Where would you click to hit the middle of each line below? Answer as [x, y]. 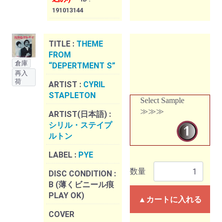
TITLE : [62, 44]
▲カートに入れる [170, 200]
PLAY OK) [66, 196]
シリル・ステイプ [80, 125]
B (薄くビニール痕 [81, 185]
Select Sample [162, 101]
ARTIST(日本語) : [80, 114]
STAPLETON [72, 96]
